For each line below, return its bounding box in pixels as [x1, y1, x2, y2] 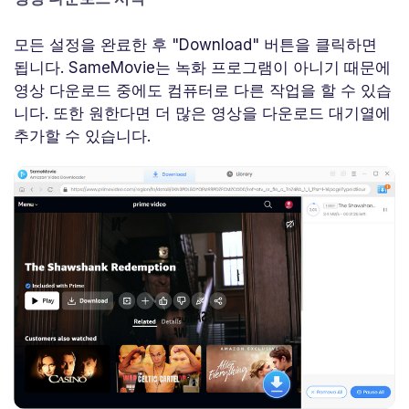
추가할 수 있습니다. [14, 126, 151, 145]
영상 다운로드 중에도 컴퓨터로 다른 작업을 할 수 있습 [14, 80, 392, 100]
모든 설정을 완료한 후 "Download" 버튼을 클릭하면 [14, 35, 377, 54]
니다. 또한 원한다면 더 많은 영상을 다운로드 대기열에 [14, 103, 391, 122]
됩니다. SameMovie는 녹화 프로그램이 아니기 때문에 [14, 58, 391, 77]
